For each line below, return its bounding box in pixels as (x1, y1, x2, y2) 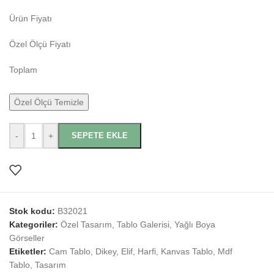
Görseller (9, 233, 45, 243)
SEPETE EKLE (72, 131, 128, 141)
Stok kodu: (9, 206, 57, 217)
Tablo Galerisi (117, 220, 169, 230)
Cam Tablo (49, 246, 91, 257)
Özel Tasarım (61, 220, 112, 230)
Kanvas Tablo (161, 246, 213, 257)
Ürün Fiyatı (9, 13, 52, 24)
